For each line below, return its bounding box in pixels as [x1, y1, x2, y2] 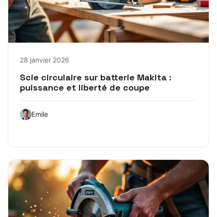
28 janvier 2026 [20, 55, 69, 64]
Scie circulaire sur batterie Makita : [20, 71, 171, 83]
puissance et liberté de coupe [20, 81, 150, 93]
